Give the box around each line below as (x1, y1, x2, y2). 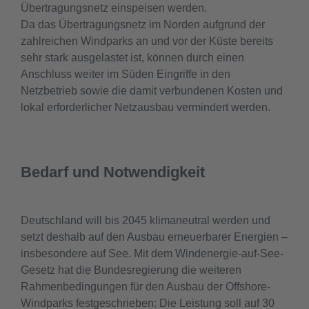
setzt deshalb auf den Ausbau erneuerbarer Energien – (21, 231, 288, 243)
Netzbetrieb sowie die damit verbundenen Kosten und (21, 85, 283, 97)
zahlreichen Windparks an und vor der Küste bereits (21, 35, 273, 47)
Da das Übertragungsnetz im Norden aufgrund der (21, 19, 265, 30)
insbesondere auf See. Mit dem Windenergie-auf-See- (21, 248, 283, 259)
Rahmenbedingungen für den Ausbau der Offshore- (21, 281, 270, 292)
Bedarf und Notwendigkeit (21, 163, 205, 181)
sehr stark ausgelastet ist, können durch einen (21, 52, 244, 63)
